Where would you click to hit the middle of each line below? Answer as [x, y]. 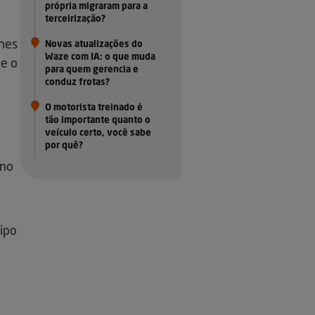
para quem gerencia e [92, 70]
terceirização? [76, 20]
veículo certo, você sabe [98, 134]
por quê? [64, 146]
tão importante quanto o [98, 121]
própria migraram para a [97, 7]
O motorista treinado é [94, 108]
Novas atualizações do [94, 45]
